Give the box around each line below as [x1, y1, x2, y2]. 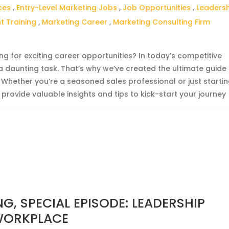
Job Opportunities [123, 3, 191, 13]
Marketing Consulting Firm [113, 17, 211, 27]
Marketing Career [42, 17, 108, 27]
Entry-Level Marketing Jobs [16, 3, 118, 13]
